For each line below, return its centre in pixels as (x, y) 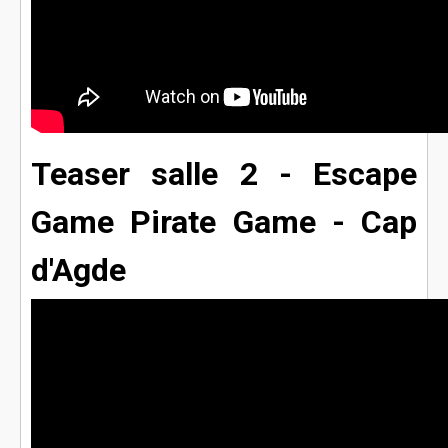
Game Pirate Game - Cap (224, 222)
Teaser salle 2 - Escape (224, 174)
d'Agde (78, 270)
